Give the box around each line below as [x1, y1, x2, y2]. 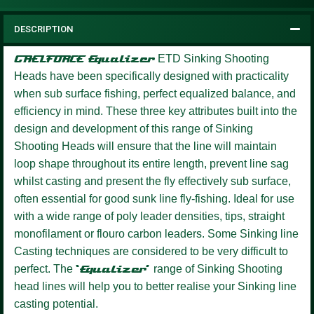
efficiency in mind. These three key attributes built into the [14, 104, 297, 117]
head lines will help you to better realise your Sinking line [14, 280, 296, 292]
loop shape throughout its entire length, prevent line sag [14, 157, 289, 170]
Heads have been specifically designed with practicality [14, 69, 289, 82]
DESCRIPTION [14, 23, 73, 34]
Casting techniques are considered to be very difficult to [14, 245, 288, 257]
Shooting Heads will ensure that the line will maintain [14, 139, 277, 152]
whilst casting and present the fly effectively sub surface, [14, 175, 291, 187]
